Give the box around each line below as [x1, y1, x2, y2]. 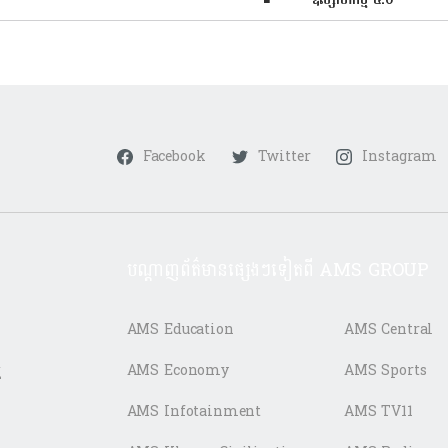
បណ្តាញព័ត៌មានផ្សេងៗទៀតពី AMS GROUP [126, 253, 430, 287]
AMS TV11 [343, 398, 413, 424]
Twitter [257, 143, 311, 169]
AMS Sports [343, 357, 427, 383]
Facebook [142, 143, 206, 169]
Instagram [362, 143, 438, 169]
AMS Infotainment [126, 398, 262, 424]
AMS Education [126, 316, 234, 342]
